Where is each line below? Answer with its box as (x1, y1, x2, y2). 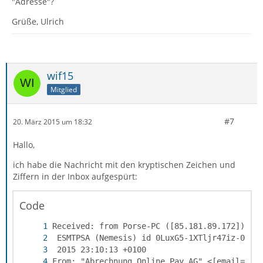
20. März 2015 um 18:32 (13, 116, 92, 127)
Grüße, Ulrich (12, 16, 64, 27)
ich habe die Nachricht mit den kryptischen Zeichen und (13, 159, 235, 170)
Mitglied (50, 84, 77, 95)
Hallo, (13, 139, 35, 150)
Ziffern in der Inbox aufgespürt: (13, 171, 137, 182)
